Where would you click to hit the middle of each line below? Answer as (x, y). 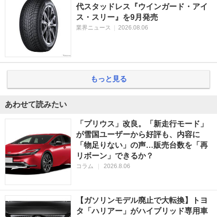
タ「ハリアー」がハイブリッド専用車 (142, 211)
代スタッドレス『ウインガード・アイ (142, 7)
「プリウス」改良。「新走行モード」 (142, 124)
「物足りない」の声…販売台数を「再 (142, 145)
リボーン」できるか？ (115, 156)
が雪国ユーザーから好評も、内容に (138, 135)
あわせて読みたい (36, 105)
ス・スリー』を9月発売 (117, 17)
